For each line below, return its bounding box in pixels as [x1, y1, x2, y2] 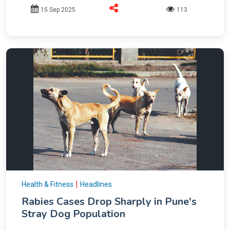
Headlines [80, 180, 112, 189]
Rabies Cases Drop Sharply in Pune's [22, 195, 197, 209]
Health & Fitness [22, 180, 73, 189]
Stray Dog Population [22, 207, 125, 221]
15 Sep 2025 [40, 6, 75, 13]
